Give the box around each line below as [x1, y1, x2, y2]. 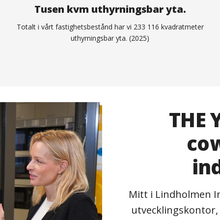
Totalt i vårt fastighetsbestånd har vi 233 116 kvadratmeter [16, 22, 204, 32]
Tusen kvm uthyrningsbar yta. [34, 2, 186, 16]
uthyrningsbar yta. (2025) [71, 33, 149, 43]
